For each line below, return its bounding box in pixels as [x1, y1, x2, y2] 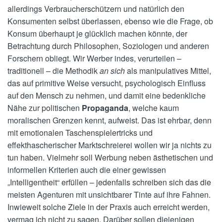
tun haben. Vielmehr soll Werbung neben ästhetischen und [7, 151, 213, 163]
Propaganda [82, 102, 128, 113]
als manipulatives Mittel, [125, 64, 211, 76]
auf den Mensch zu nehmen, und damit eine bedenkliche [7, 89, 206, 101]
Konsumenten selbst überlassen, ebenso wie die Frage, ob [7, 15, 213, 27]
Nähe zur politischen [7, 102, 82, 113]
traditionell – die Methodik [7, 64, 100, 76]
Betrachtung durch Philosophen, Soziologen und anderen [7, 40, 209, 52]
